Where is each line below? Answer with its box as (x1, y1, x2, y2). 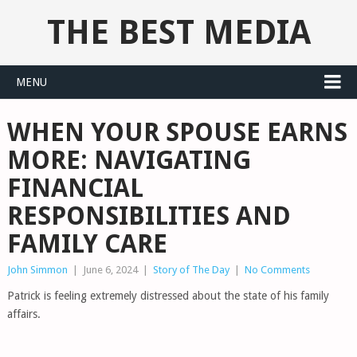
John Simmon (6, 264, 68, 276)
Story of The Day (152, 264, 229, 276)
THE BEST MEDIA (46, 13, 311, 52)
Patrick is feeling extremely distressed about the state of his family (6, 289, 329, 302)
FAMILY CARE (6, 229, 167, 259)
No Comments (244, 264, 310, 276)
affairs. (6, 308, 41, 320)
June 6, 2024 (82, 264, 138, 276)
